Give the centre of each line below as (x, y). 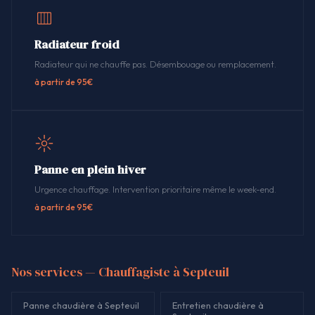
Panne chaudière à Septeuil (81, 306)
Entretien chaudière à (218, 306)
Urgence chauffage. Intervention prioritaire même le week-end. (155, 189)
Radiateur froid (77, 44)
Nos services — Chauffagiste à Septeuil (120, 272)
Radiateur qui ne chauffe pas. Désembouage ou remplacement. (155, 64)
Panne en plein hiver (90, 170)
